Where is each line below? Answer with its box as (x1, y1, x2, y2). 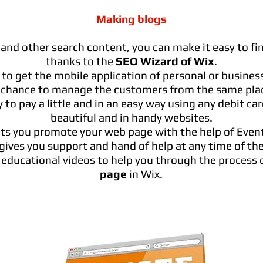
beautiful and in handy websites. (50, 111, 213, 124)
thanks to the (45, 55, 116, 68)
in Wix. (127, 167, 163, 180)
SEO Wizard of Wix (115, 55, 214, 68)
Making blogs (96, 12, 167, 25)
